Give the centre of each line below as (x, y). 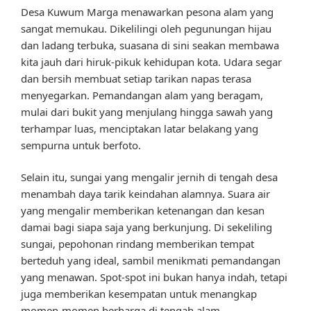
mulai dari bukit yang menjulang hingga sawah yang (147, 111)
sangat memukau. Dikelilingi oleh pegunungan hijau (146, 28)
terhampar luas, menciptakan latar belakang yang (140, 128)
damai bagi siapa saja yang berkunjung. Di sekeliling (146, 227)
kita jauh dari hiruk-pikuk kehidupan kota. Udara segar (151, 61)
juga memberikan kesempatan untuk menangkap (139, 294)
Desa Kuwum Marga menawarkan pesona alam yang (147, 11)
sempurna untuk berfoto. (81, 145)
